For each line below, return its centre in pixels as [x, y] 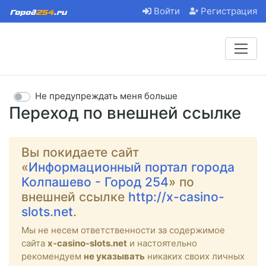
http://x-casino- [176, 197]
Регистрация [229, 11]
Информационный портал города [132, 167]
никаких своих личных [195, 256]
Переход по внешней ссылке [125, 113]
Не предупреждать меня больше [106, 96]
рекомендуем [53, 256]
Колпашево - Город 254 [95, 182]
